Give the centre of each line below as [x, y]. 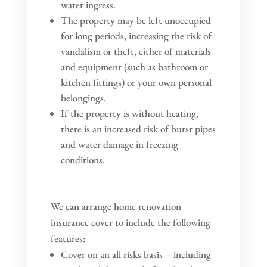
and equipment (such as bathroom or [134, 66]
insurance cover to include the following [130, 222]
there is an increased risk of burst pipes [138, 128]
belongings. [83, 97]
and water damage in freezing [119, 144]
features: [68, 238]
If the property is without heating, [129, 113]
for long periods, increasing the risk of [136, 35]
